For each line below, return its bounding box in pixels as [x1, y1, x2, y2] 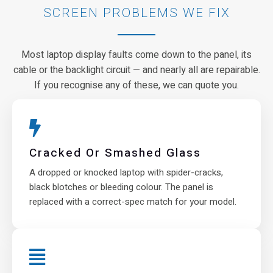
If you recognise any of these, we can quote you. [34, 77, 239, 93]
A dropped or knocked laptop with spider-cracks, [29, 165, 223, 179]
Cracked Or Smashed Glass [29, 144, 201, 161]
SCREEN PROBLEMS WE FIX [43, 3, 230, 23]
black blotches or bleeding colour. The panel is [29, 180, 213, 194]
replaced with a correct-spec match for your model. [29, 194, 236, 208]
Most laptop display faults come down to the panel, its [21, 47, 252, 62]
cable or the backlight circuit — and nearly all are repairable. [13, 62, 260, 77]
